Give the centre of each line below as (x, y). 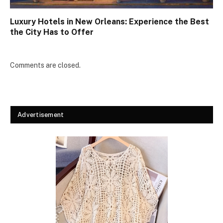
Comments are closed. (45, 65)
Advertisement (41, 114)
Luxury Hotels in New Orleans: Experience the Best (110, 21)
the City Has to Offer (52, 32)
